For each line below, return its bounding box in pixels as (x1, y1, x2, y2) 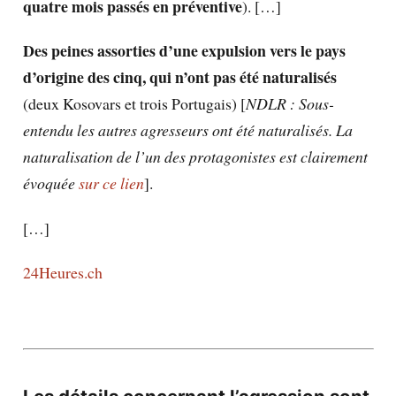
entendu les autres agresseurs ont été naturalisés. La (22, 119, 353, 141)
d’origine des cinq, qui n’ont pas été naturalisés (22, 65, 337, 89)
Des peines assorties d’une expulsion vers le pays (22, 39, 346, 63)
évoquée (22, 172, 79, 194)
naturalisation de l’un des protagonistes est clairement (22, 146, 368, 168)
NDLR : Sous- (245, 93, 334, 115)
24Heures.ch (22, 262, 103, 284)
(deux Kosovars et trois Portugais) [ (22, 93, 246, 115)
